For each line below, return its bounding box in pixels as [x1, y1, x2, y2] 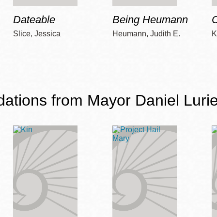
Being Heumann [112, 14, 188, 26]
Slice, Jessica [13, 30, 61, 38]
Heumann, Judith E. [112, 30, 180, 38]
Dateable [13, 14, 55, 26]
